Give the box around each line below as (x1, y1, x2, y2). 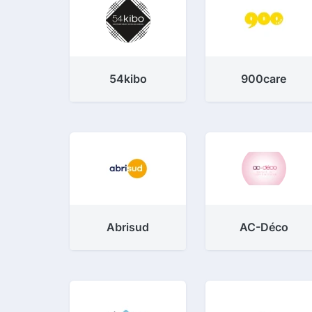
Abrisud (107, 220, 150, 234)
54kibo (109, 72, 147, 86)
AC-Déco (239, 220, 288, 234)
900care (241, 72, 287, 86)
